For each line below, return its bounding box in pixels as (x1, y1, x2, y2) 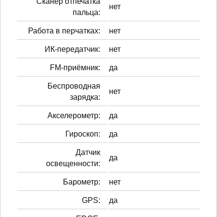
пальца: (73, 8, 100, 16)
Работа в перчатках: (28, 26, 100, 35)
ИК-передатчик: (45, 45, 100, 53)
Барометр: (63, 177, 100, 186)
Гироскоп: (65, 129, 100, 138)
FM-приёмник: (50, 63, 100, 72)
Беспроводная (47, 81, 100, 90)
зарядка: (70, 93, 100, 101)
